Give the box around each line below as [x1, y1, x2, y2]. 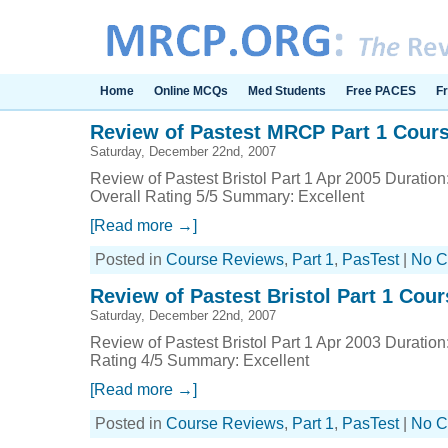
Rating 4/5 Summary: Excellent [90, 352, 309, 369]
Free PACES [346, 84, 416, 98]
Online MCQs [154, 84, 228, 98]
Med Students [248, 84, 326, 98]
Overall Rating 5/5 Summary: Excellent [90, 188, 364, 205]
